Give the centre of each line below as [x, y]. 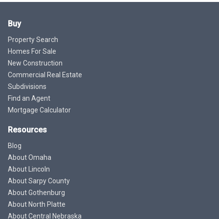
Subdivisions [27, 86]
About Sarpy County [39, 181]
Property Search [33, 39]
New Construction [35, 63]
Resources [27, 130]
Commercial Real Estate [45, 75]
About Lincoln [29, 169]
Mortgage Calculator [39, 110]
